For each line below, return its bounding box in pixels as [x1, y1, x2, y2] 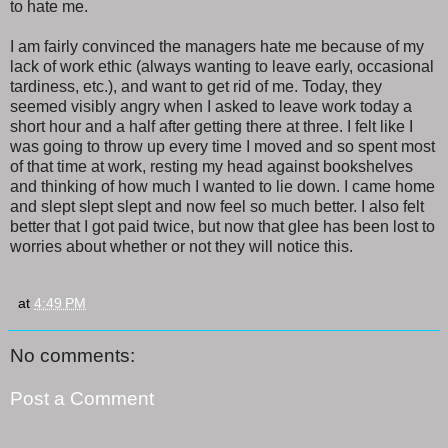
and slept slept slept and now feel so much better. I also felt [10, 197, 424, 215]
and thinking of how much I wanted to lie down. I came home [10, 177, 435, 195]
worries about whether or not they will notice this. [10, 237, 353, 255]
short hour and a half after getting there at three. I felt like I [10, 117, 413, 135]
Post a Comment [10, 388, 154, 410]
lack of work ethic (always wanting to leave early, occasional [10, 57, 434, 75]
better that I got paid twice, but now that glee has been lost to [10, 217, 435, 235]
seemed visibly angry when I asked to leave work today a [10, 97, 412, 115]
